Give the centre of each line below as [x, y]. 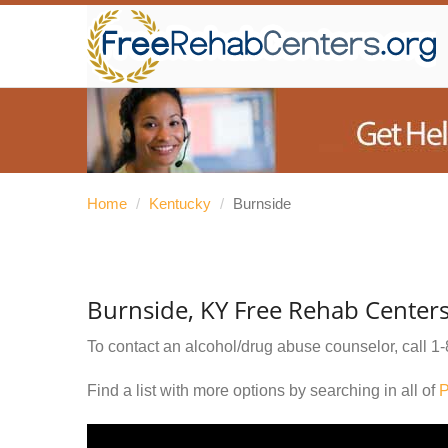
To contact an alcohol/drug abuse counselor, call [259, 346]
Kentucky [180, 203]
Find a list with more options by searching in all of [263, 390]
